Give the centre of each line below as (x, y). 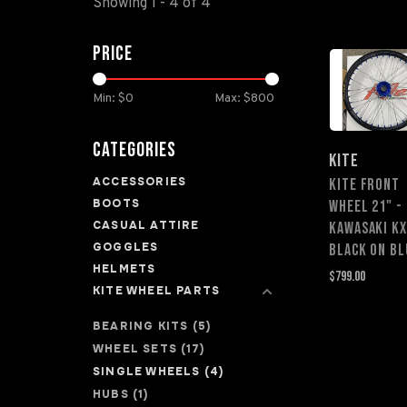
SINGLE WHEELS (149, 372)
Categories (134, 150)
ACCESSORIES (140, 182)
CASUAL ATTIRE (146, 225)
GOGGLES (126, 247)
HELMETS (124, 269)
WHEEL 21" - (366, 206)
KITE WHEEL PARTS (157, 291)
